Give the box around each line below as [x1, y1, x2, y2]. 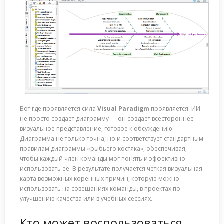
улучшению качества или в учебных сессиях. [20, 194, 152, 203]
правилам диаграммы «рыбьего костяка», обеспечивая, [20, 144, 187, 153]
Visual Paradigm [97, 104, 149, 113]
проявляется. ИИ [149, 104, 200, 113]
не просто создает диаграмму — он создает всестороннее [20, 114, 194, 123]
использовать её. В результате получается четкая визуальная [20, 164, 202, 173]
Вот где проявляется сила [20, 104, 97, 113]
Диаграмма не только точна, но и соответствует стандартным [20, 134, 203, 143]
